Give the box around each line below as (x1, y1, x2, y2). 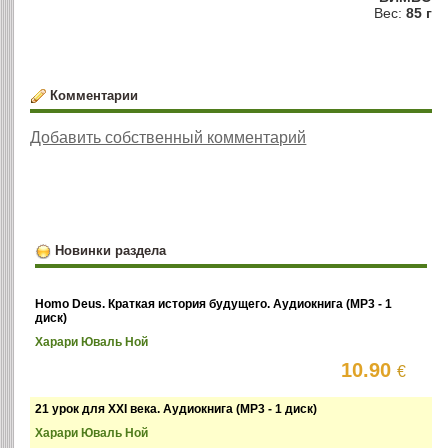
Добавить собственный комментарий (30, 128, 307, 146)
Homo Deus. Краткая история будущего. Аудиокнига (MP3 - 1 (35, 297, 393, 312)
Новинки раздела (54, 242, 166, 258)
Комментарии (49, 87, 138, 103)
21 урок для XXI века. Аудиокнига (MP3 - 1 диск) (35, 402, 318, 417)
